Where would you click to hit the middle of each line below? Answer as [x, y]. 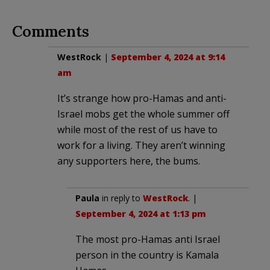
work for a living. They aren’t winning [141, 146]
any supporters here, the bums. [129, 161]
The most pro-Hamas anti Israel [148, 240]
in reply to [121, 198]
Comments [51, 32]
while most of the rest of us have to [137, 130]
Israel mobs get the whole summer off [143, 114]
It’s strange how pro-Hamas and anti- [142, 99]
